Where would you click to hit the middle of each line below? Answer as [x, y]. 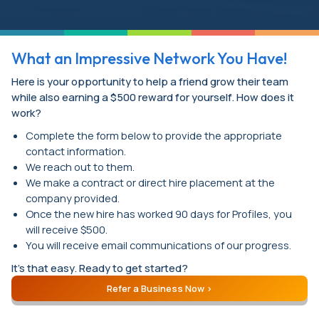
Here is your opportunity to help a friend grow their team [150, 82]
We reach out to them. [80, 166]
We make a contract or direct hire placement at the [150, 182]
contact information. [76, 151]
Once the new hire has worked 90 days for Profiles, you [159, 213]
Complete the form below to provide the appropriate [154, 135]
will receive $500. [67, 229]
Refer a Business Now [156, 288]
